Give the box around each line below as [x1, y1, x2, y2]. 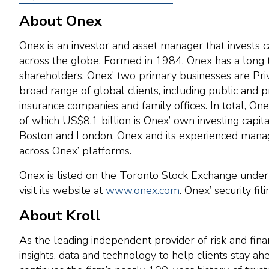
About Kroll [19, 206, 101, 226]
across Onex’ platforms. [19, 144, 131, 159]
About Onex [19, 11, 102, 31]
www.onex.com [106, 183, 180, 198]
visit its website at [19, 183, 106, 198]
